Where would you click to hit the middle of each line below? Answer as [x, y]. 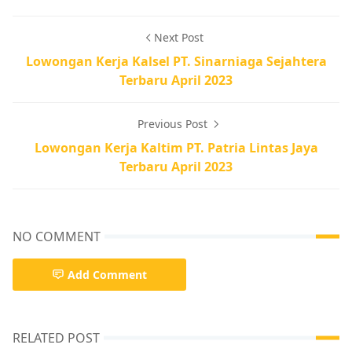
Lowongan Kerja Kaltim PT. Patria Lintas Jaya [176, 147]
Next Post [178, 37]
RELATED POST [56, 337]
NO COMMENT [57, 236]
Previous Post [174, 123]
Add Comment [107, 274]
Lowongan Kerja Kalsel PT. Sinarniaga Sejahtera [176, 61]
